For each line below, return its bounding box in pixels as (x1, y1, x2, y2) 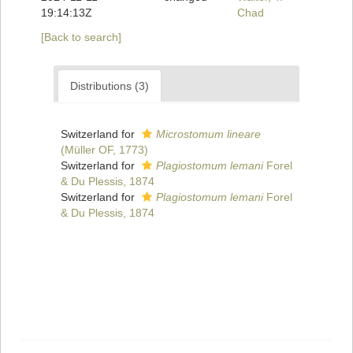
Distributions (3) (70, 80, 149, 93)
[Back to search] (41, 31, 121, 44)
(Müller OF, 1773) (61, 143, 148, 157)
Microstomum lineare (156, 128, 261, 141)
